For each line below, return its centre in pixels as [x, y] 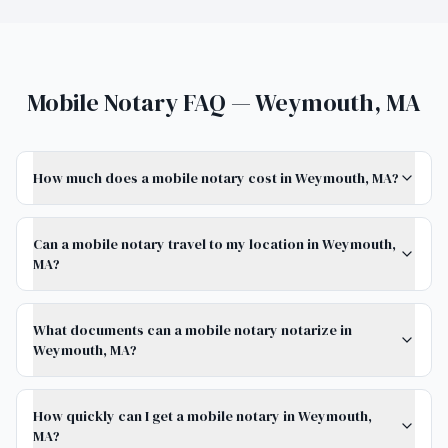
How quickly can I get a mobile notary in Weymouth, [202, 416]
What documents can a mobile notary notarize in [192, 330]
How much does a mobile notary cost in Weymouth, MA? [216, 178]
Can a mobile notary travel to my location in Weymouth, [214, 244]
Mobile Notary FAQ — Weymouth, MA [224, 102]
